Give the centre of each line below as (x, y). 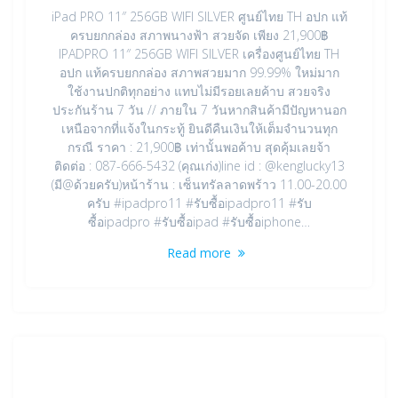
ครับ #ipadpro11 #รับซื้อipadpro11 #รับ (199, 203)
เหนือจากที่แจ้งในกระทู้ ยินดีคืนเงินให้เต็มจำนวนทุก (199, 129)
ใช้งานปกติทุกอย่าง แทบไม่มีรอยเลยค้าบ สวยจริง (199, 92)
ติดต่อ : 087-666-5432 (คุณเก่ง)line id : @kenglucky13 (199, 166)
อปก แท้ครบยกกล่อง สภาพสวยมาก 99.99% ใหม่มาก (199, 73)
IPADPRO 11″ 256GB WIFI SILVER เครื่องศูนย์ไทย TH (199, 54)
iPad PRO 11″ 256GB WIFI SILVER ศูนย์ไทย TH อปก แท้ (199, 17)
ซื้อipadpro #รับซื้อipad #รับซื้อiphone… (199, 222)
